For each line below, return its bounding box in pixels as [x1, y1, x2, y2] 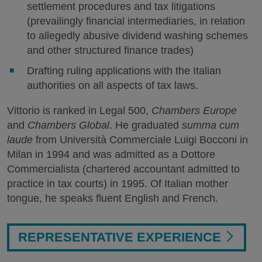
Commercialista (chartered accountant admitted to [7, 163, 240, 175]
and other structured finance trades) [27, 44, 194, 56]
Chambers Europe [151, 105, 237, 116]
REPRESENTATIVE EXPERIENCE [18, 230, 225, 244]
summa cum [182, 119, 239, 131]
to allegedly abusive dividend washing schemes [27, 30, 249, 42]
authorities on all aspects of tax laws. [27, 80, 199, 91]
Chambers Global [27, 119, 109, 131]
